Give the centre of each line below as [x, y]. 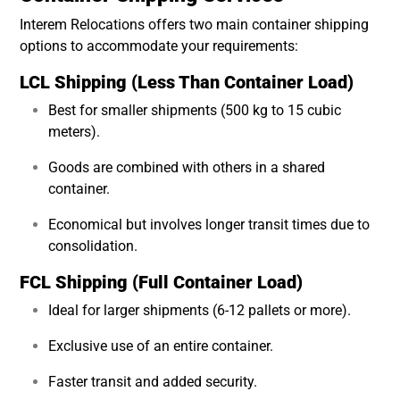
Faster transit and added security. [153, 381]
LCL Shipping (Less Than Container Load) [187, 82]
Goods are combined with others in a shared [187, 167]
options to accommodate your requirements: [159, 46]
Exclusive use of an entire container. [161, 346]
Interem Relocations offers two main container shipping [194, 24]
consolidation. [93, 246]
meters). [74, 131]
